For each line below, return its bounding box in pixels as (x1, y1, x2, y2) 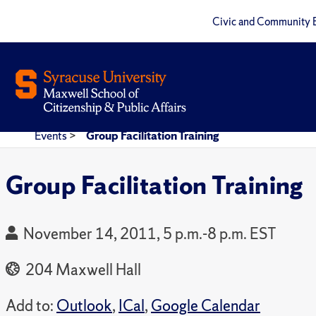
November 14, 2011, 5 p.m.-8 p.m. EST (23, 223, 276, 244)
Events (35, 128, 69, 143)
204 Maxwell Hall (23, 259, 141, 280)
